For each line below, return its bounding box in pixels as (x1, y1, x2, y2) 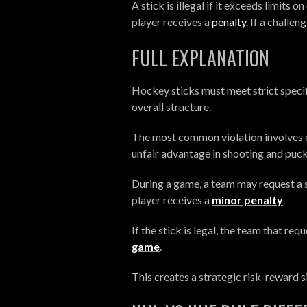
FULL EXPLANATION (132, 43, 269, 72)
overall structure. (132, 99, 211, 113)
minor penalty (212, 193, 283, 206)
